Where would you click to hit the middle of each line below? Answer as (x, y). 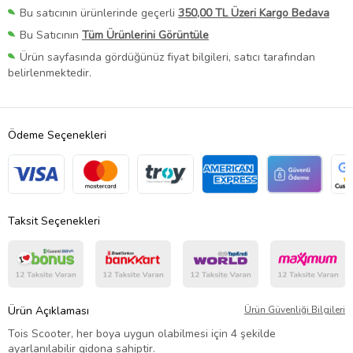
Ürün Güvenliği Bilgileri (295, 310)
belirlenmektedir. (50, 73)
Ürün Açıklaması (48, 311)
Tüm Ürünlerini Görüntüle (145, 35)
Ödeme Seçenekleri (57, 136)
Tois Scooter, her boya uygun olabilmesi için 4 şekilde (142, 334)
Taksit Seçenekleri (54, 221)
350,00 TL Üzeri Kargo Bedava (254, 13)
